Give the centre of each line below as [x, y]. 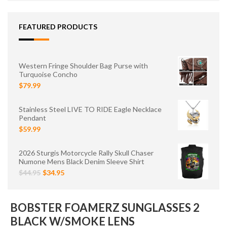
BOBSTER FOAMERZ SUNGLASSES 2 [105, 207]
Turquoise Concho [48, 74]
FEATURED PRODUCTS [58, 27]
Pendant [32, 118]
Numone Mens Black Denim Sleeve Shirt [82, 161]
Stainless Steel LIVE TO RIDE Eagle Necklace [90, 109]
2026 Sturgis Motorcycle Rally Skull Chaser [86, 153]
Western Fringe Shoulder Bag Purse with [83, 66]
